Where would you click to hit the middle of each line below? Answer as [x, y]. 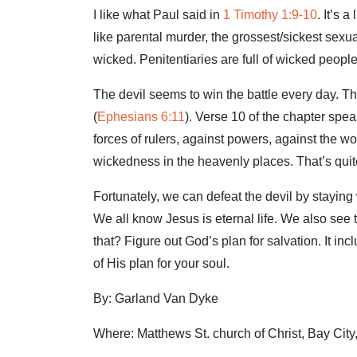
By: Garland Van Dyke [156, 298]
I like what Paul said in [158, 14]
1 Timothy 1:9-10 [270, 14]
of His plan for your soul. [161, 263]
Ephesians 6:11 [141, 116]
